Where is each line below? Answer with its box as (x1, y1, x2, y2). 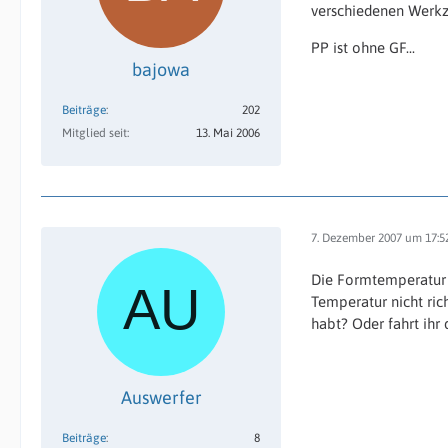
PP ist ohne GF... (311, 39, 415, 56)
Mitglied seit (62, 126, 127, 140)
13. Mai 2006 (196, 126, 260, 140)
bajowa (132, 59, 190, 80)
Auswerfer (120, 387, 202, 408)
